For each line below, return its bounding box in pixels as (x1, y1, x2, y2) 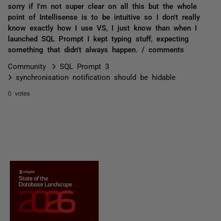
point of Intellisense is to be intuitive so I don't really (8, 13, 200, 20)
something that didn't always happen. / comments (8, 45, 184, 53)
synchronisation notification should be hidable (16, 73, 176, 80)
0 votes (8, 90, 30, 96)
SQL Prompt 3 (60, 62, 109, 70)
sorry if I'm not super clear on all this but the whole (8, 2, 197, 9)
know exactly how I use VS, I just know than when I (8, 24, 197, 31)
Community (8, 62, 46, 70)
